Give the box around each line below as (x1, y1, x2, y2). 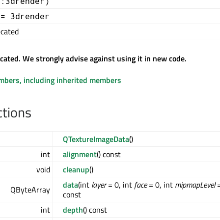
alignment (63, 148, 97, 161)
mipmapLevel (175, 179, 215, 191)
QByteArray (10, 184, 50, 196)
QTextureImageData (63, 133, 129, 145)
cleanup (63, 164, 89, 176)
